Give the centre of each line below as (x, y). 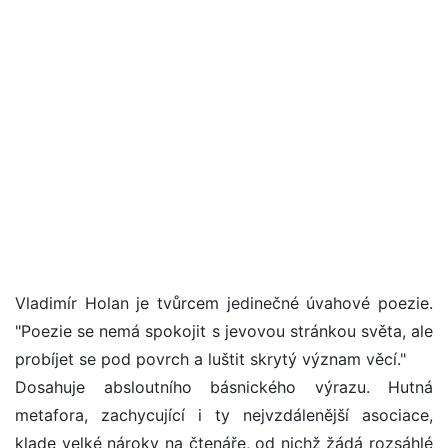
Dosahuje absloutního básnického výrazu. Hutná (224, 387)
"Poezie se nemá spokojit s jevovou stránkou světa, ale (224, 331)
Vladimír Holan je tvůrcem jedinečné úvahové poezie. (224, 303)
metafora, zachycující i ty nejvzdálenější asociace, (224, 415)
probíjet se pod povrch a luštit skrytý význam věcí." (210, 359)
